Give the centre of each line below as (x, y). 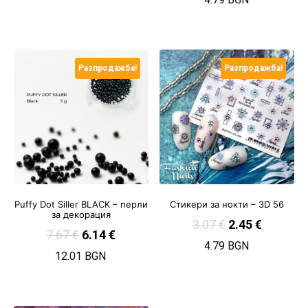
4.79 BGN (227, 245)
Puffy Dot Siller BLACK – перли (81, 205)
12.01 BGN (81, 256)
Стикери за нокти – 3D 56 (227, 205)
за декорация (81, 215)
